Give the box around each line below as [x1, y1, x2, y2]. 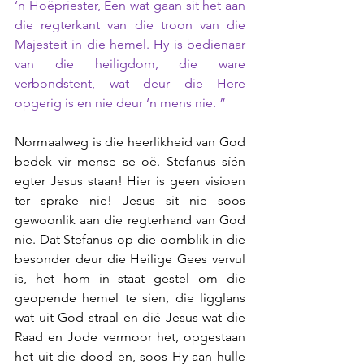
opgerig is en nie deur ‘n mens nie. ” [15, 95, 226, 110]
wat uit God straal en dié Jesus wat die [15, 310, 245, 325]
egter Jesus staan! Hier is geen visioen [15, 173, 245, 188]
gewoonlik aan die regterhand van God [15, 212, 245, 227]
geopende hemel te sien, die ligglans [15, 290, 245, 305]
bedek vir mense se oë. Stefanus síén [15, 154, 245, 169]
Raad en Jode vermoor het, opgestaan [15, 329, 245, 344]
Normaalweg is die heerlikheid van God [15, 134, 245, 149]
